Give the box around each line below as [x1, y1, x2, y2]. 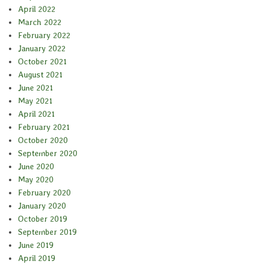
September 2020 [18, 148, 77, 159]
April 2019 [18, 253, 55, 263]
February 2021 [18, 122, 70, 132]
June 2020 [18, 162, 54, 172]
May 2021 [18, 96, 52, 106]
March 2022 [18, 17, 61, 27]
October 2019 [18, 214, 67, 224]
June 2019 [18, 240, 54, 250]
